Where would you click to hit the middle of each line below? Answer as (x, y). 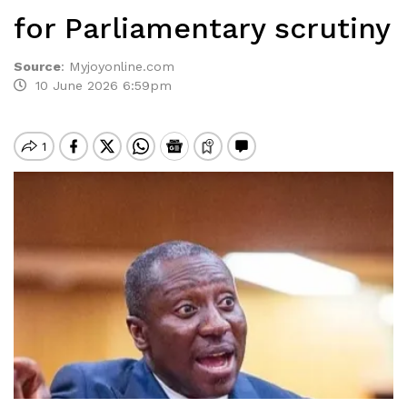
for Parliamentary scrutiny (202, 28)
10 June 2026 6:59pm (99, 85)
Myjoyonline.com (122, 66)
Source (37, 66)
